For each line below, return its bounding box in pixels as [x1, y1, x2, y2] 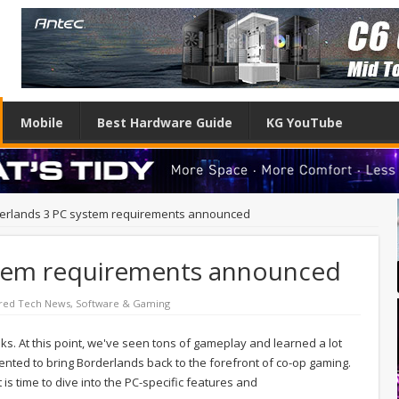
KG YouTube [266, 114, 343, 131]
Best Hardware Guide [97, 114, 232, 131]
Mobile [20, 114, 63, 131]
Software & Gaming [76, 296, 170, 310]
